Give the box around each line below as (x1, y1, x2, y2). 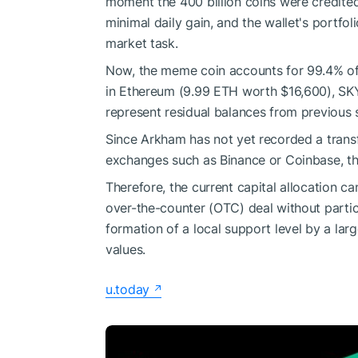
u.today (105, 280, 150, 297)
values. (105, 241, 146, 257)
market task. (105, 34, 178, 51)
